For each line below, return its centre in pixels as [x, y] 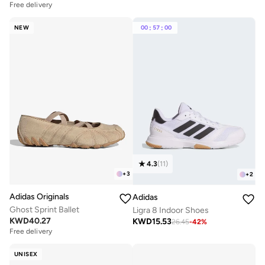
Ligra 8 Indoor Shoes [171, 211]
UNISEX [26, 254]
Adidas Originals [39, 196]
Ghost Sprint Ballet [44, 209]
